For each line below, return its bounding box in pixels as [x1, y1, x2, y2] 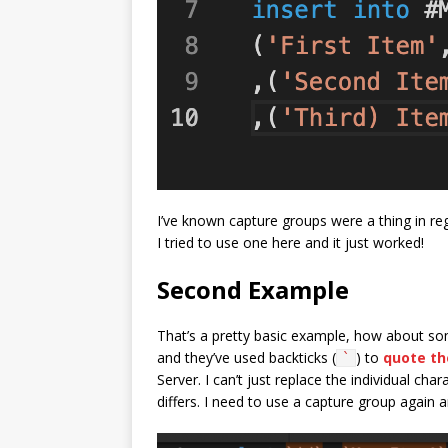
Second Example [157, 272, 349, 306]
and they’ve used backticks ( [157, 347, 336, 367]
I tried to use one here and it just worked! [157, 232, 424, 252]
